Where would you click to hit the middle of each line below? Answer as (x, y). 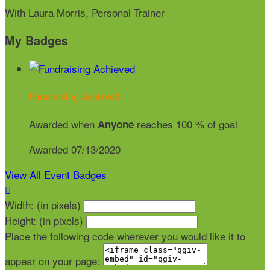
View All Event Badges (56, 175)
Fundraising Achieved (74, 96)
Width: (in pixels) (43, 205)
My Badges (36, 41)
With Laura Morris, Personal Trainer (85, 13)
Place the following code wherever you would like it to (125, 236)
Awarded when (63, 124)
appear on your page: (52, 261)
